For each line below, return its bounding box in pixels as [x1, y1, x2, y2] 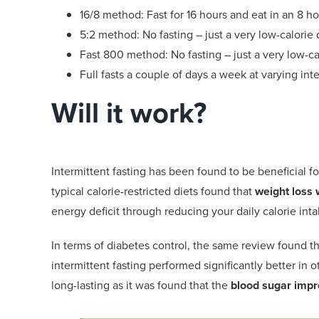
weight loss [255, 182, 313, 199]
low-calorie [258, 26, 313, 43]
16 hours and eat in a [187, 6, 288, 23]
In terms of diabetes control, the [51, 236, 212, 253]
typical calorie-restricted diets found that [51, 182, 255, 199]
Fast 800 [80, 46, 127, 63]
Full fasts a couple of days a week [80, 66, 246, 83]
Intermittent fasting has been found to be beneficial [51, 162, 309, 179]
